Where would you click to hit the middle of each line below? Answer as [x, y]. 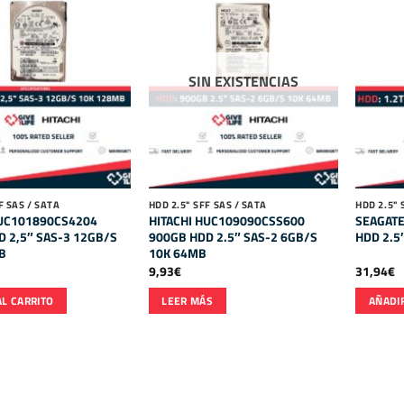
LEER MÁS [188, 301]
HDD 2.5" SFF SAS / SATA [207, 204]
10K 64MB [177, 253]
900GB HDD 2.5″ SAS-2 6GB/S [233, 237]
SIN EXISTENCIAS [243, 82]
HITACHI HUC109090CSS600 [226, 220]
